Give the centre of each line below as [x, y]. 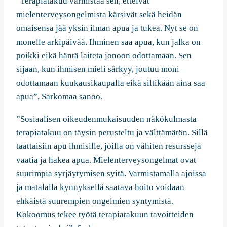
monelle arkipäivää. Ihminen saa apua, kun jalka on [108, 42]
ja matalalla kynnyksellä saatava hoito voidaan [100, 187]
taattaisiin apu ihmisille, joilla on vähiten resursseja [109, 146]
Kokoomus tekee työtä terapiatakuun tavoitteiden [105, 215]
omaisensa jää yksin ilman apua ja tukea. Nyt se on [107, 28]
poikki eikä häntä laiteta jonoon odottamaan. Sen [104, 56]
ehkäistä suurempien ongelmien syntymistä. [95, 201]
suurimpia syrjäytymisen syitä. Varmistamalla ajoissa [111, 174]
